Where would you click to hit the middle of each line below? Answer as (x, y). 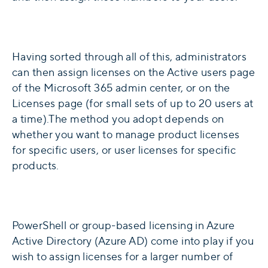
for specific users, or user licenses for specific (124, 150)
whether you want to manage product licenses (126, 135)
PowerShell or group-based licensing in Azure (124, 226)
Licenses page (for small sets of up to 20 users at (133, 103)
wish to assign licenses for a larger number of (123, 257)
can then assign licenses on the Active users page (134, 72)
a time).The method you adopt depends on (118, 119)
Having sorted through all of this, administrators (130, 57)
